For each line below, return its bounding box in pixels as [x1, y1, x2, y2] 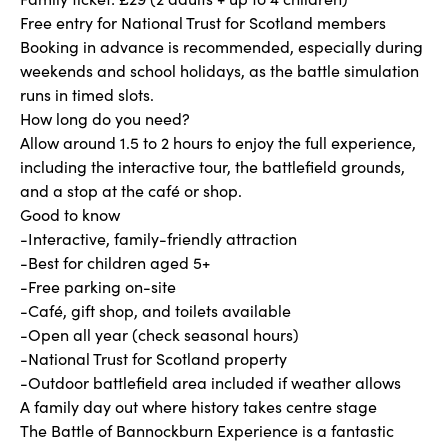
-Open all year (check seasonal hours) [20, 324, 299, 345]
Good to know [20, 204, 120, 225]
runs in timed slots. [20, 84, 154, 105]
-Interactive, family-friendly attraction [20, 228, 297, 249]
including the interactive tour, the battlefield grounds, [20, 156, 405, 177]
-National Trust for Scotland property [20, 348, 287, 369]
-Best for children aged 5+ [20, 252, 210, 273]
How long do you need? [20, 108, 190, 129]
